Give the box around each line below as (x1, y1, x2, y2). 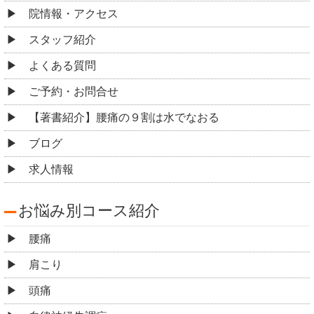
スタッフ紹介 (29, 34, 96, 46)
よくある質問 (29, 60, 96, 72)
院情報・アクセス (29, 8, 118, 20)
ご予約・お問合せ (29, 86, 118, 98)
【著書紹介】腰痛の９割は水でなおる (29, 111, 219, 124)
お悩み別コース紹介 (18, 201, 160, 219)
